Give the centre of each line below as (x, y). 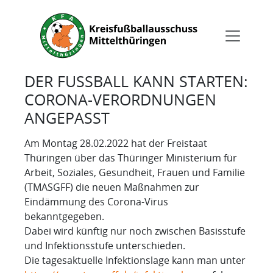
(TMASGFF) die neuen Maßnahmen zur (112, 187)
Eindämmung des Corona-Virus (96, 201)
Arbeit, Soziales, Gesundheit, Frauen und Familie (135, 172)
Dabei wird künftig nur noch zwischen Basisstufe (135, 231)
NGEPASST (63, 117)
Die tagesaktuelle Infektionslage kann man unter (135, 260)
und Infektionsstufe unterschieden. (105, 245)
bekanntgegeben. (64, 216)
